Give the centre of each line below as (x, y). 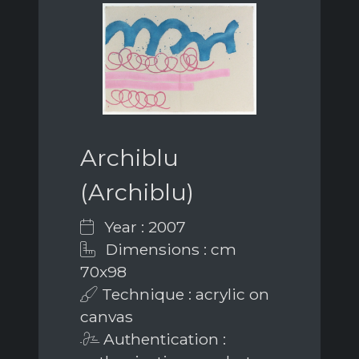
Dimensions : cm (169, 250)
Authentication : (163, 339)
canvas (107, 317)
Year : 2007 (143, 227)
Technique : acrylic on (184, 294)
